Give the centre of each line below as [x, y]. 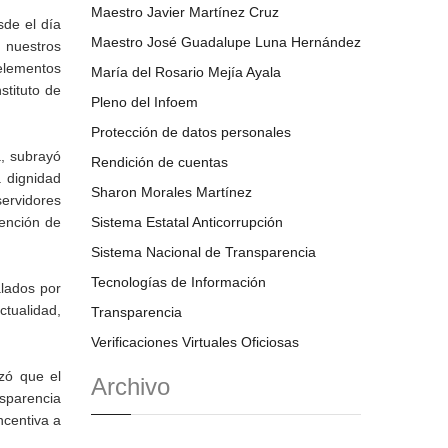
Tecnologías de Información [178, 282]
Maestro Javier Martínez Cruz [185, 12]
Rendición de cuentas [159, 162]
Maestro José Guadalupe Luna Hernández [226, 42]
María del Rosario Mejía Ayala [186, 72]
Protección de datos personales [191, 132]
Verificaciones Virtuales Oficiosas [195, 342]
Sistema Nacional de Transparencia [203, 252]
